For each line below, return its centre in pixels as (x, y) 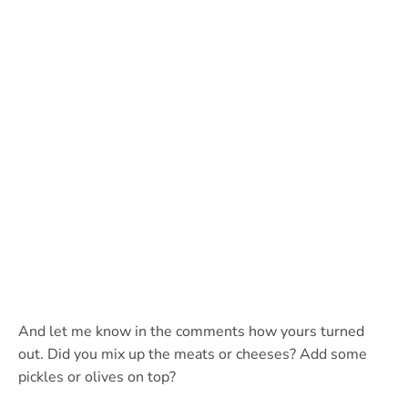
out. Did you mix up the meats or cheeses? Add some (193, 355)
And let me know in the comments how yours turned (191, 332)
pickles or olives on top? (97, 377)
